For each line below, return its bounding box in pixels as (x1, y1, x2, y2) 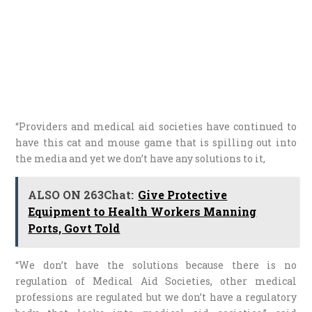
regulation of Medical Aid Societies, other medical (15, 274, 297, 288)
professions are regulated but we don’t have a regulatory (15, 290, 297, 304)
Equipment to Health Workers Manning (28, 203, 257, 219)
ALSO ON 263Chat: (28, 187, 134, 202)
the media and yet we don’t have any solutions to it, (15, 151, 266, 165)
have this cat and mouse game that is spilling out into (15, 135, 297, 149)
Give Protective (138, 187, 228, 202)
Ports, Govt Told (28, 220, 120, 235)
